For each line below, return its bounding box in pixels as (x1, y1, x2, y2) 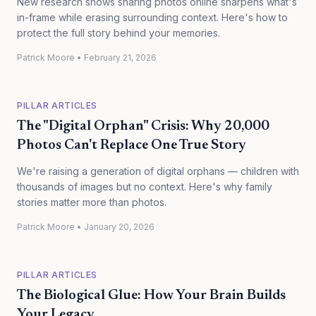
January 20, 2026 (84, 221, 154, 232)
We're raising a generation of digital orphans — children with (17, 165, 299, 177)
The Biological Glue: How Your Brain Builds (17, 288, 286, 303)
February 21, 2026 (84, 52, 157, 63)
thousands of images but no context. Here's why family (17, 181, 272, 193)
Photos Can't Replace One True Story (17, 138, 246, 152)
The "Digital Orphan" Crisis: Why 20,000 (17, 119, 269, 133)
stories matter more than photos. (17, 196, 166, 208)
